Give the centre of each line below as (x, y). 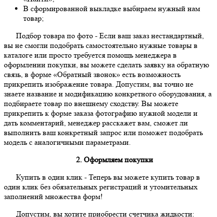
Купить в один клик (49, 177)
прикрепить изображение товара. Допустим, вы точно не (99, 84)
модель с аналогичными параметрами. (67, 142)
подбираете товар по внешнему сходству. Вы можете (91, 104)
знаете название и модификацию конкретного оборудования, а (108, 94)
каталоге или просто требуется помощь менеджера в (90, 55)
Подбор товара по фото (54, 36)
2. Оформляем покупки (115, 160)
